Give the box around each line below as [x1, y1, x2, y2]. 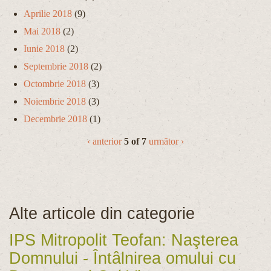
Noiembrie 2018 [24, 96, 86, 107]
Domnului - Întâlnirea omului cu [9, 249, 236, 267]
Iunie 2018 [24, 44, 65, 54]
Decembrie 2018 [24, 114, 87, 125]
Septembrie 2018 [24, 61, 88, 72]
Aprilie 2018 [24, 8, 72, 19]
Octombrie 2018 [24, 79, 86, 90]
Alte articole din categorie [9, 204, 195, 223]
